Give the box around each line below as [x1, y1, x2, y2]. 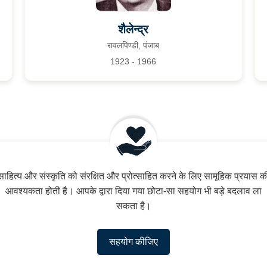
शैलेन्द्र [118, 23, 149, 36]
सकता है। [116, 201, 151, 211]
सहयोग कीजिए [109, 237, 158, 247]
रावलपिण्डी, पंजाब [107, 41, 160, 50]
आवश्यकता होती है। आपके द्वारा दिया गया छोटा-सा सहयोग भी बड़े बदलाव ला [5, 186, 262, 196]
